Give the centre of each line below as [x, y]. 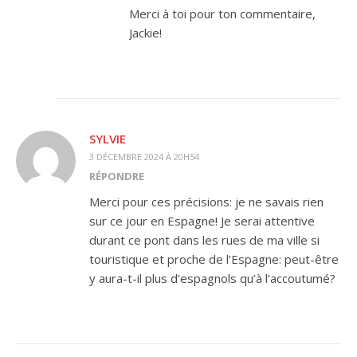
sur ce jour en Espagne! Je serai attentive [202, 221]
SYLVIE [108, 139]
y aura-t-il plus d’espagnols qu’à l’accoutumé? [212, 278]
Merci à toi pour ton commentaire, [222, 14]
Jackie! [145, 33]
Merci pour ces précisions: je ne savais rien [206, 202]
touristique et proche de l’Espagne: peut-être [214, 259]
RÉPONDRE [117, 176]
